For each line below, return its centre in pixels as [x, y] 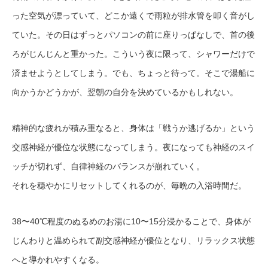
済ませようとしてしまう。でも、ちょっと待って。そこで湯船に [133, 73]
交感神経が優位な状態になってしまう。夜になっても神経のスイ [133, 147]
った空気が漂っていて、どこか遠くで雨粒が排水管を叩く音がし [133, 16]
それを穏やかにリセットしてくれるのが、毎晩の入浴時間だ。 [129, 186]
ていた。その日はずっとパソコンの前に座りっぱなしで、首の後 [133, 35]
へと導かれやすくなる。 [58, 260]
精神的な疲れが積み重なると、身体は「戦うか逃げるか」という [133, 128]
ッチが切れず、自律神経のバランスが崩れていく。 [108, 167]
